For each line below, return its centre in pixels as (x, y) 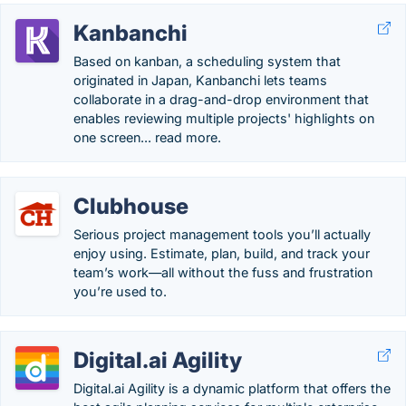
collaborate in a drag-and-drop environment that (221, 99)
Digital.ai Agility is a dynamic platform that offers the (232, 388)
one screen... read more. (147, 137)
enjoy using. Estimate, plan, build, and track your (222, 253)
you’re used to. (120, 291)
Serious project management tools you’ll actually (222, 234)
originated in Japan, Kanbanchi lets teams (200, 80)
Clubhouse (131, 206)
